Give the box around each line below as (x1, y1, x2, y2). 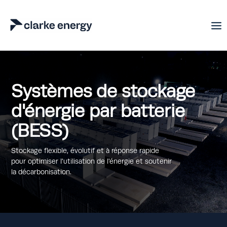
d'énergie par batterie (11, 100, 185, 121)
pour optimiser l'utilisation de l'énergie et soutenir (11, 157, 172, 165)
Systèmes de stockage (11, 80, 196, 101)
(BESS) (11, 120, 69, 141)
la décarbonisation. (11, 167, 72, 176)
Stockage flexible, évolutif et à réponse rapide (11, 146, 160, 155)
